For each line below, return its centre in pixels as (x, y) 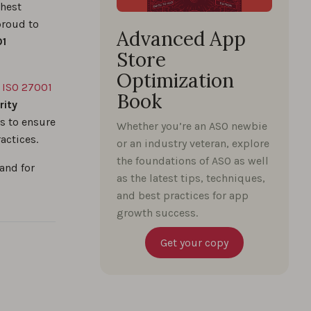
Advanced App (181, 39)
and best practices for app (183, 195)
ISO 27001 (27, 87)
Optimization (175, 81)
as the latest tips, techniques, (191, 178)
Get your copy (194, 243)
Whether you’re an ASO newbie (192, 126)
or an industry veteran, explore (193, 143)
